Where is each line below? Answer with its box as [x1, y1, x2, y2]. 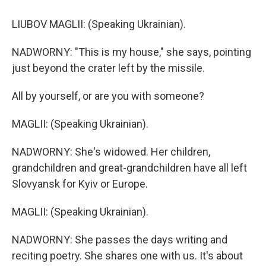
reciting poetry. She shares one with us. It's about [12, 249, 243, 262]
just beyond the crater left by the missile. [12, 62, 205, 74]
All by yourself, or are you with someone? [12, 90, 204, 102]
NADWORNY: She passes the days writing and [12, 233, 227, 246]
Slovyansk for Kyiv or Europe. [12, 178, 148, 190]
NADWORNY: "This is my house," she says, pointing [12, 46, 251, 58]
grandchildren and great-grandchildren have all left [12, 161, 247, 174]
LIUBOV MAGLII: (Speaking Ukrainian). [12, 18, 186, 30]
